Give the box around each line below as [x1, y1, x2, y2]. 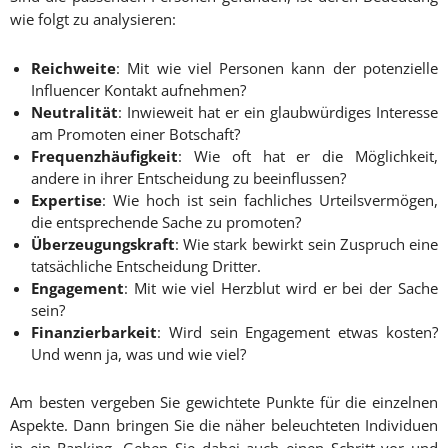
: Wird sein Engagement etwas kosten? [157, 322, 438, 343]
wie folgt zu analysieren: [10, 9, 176, 30]
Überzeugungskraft [31, 234, 175, 255]
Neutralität [31, 102, 118, 123]
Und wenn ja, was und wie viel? [31, 344, 246, 365]
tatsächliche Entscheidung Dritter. [31, 256, 261, 277]
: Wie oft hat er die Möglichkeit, [178, 146, 438, 167]
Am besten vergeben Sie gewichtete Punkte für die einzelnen [10, 392, 438, 413]
